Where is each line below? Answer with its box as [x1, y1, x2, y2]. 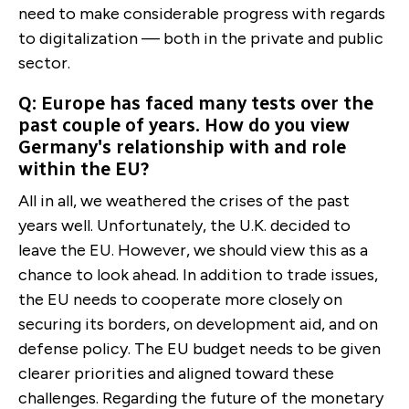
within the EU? [18, 157, 150, 180]
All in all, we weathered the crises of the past [18, 190, 350, 211]
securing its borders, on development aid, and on [18, 313, 378, 334]
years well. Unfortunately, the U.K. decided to [18, 215, 351, 236]
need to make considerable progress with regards [18, 3, 385, 24]
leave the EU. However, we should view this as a [18, 239, 368, 260]
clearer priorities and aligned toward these [18, 362, 334, 383]
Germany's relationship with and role [18, 135, 346, 158]
